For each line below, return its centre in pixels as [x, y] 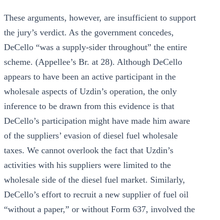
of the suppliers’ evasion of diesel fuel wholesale [91, 136]
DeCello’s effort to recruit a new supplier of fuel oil [96, 194]
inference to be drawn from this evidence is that [89, 106]
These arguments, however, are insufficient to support [100, 18]
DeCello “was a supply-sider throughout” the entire [96, 47]
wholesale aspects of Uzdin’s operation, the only [90, 91]
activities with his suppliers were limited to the [87, 165]
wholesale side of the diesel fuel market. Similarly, [95, 180]
